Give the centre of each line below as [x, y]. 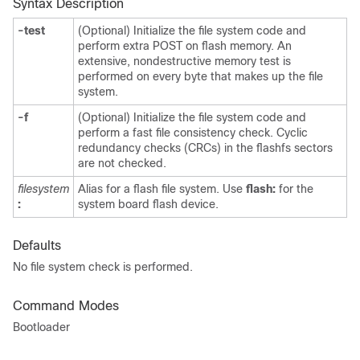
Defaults [37, 245]
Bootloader [41, 327]
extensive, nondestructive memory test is [184, 61]
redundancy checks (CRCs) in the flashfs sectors [205, 148]
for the [295, 189]
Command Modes [66, 306]
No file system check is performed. [103, 267]
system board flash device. [148, 204]
